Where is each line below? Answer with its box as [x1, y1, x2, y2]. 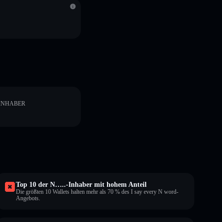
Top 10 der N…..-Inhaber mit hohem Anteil [16, 180, 147, 188]
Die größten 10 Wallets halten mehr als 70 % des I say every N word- [16, 188, 178, 195]
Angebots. [16, 194, 40, 202]
